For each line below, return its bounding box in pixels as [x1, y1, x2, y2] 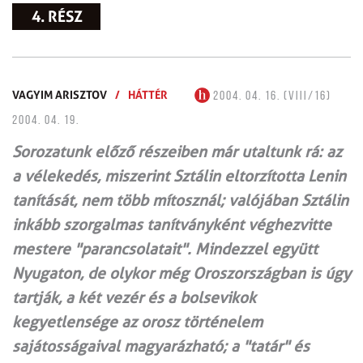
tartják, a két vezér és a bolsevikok [12, 288, 256, 307]
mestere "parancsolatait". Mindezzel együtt [12, 239, 318, 258]
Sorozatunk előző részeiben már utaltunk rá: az [12, 142, 342, 161]
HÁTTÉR [128, 87, 168, 101]
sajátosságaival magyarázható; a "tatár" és [12, 336, 310, 356]
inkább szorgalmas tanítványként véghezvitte [12, 215, 331, 234]
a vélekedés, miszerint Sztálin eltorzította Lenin [12, 166, 346, 186]
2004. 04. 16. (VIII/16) [210, 89, 331, 103]
